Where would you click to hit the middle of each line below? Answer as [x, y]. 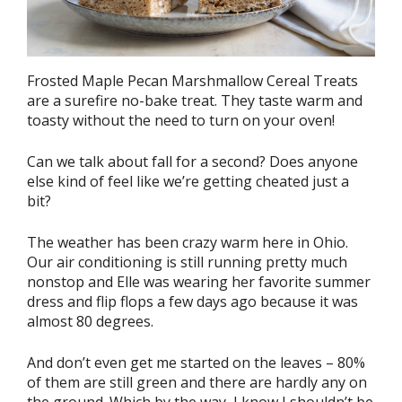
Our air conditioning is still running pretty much [187, 262]
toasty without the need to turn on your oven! [181, 120]
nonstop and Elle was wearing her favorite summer [199, 281]
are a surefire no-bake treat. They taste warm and [195, 100]
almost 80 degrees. [90, 321]
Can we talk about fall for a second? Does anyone [192, 161]
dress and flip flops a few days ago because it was [192, 301]
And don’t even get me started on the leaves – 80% [196, 362]
